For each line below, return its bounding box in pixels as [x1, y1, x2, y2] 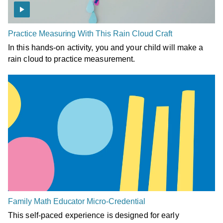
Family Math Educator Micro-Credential [8, 197, 145, 206]
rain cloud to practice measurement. [8, 54, 135, 63]
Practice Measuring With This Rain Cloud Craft [8, 29, 172, 38]
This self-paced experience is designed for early [8, 211, 179, 220]
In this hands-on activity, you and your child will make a [8, 43, 204, 52]
